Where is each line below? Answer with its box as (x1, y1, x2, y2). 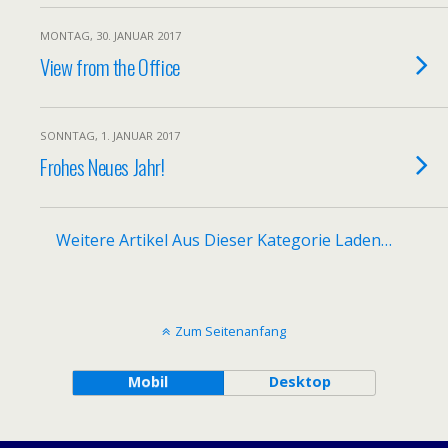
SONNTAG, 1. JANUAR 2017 (40, 128, 180, 143)
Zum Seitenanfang (175, 322, 286, 340)
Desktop (268, 372, 331, 391)
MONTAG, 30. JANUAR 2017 (40, 28, 181, 43)
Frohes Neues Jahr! (40, 151, 165, 182)
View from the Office (40, 51, 180, 82)
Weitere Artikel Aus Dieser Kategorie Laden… (56, 229, 392, 251)
